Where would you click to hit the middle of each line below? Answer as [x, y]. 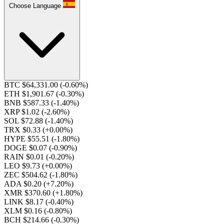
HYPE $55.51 [28, 139]
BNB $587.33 [27, 103]
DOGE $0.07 [26, 148]
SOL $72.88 [24, 121]
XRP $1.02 [23, 112]
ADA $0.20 [24, 184]
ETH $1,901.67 [30, 94]
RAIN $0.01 [25, 157]
